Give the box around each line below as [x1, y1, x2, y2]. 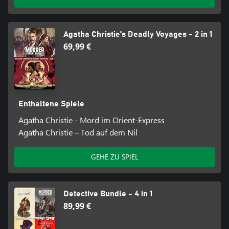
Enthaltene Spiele [18, 100, 84, 108]
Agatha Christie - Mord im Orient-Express [18, 114, 165, 126]
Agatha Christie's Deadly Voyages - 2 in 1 [63, 30, 212, 39]
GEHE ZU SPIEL [90, 152, 139, 162]
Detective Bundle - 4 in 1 [63, 190, 152, 198]
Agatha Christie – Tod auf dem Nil [18, 127, 138, 138]
